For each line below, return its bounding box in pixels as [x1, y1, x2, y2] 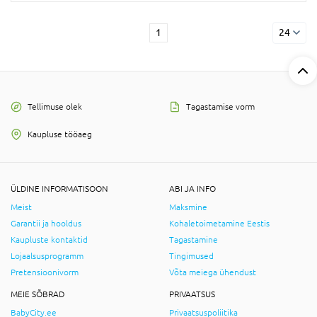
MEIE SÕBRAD [11, 289, 64, 299]
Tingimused [169, 250, 214, 261]
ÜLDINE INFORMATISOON [11, 183, 108, 194]
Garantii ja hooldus [11, 218, 81, 229]
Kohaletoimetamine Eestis [169, 218, 270, 229]
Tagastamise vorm [186, 101, 255, 112]
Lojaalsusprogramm [11, 250, 83, 261]
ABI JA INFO [169, 183, 216, 194]
